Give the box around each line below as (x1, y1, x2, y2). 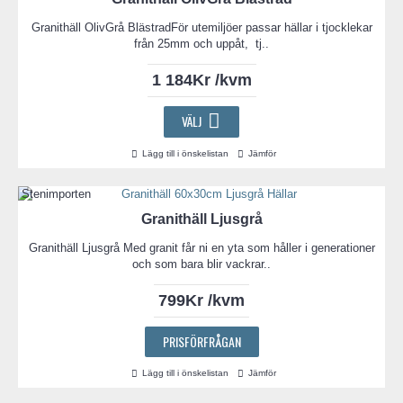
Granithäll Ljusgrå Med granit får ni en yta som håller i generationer (28, 241, 375, 255)
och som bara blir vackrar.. (132, 257, 271, 272)
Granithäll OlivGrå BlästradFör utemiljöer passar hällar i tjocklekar (31, 20, 372, 34)
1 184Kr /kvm (151, 70, 252, 89)
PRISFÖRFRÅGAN (162, 332, 241, 352)
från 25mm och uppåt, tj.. (134, 36, 269, 50)
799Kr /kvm (158, 291, 245, 310)
